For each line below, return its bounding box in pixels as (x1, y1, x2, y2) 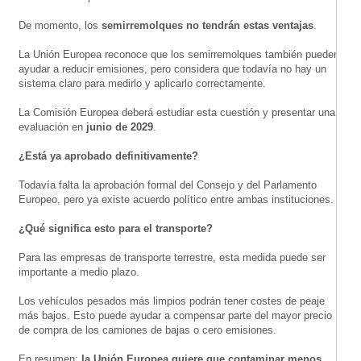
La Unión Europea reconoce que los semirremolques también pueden (19, 48, 339, 60)
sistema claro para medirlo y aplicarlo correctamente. (19, 77, 266, 89)
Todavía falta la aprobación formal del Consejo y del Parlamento (19, 178, 317, 191)
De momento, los (19, 19, 102, 31)
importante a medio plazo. (19, 265, 139, 278)
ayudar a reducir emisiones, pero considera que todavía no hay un (19, 62, 326, 75)
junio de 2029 (86, 120, 153, 133)
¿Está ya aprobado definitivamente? (19, 149, 198, 162)
